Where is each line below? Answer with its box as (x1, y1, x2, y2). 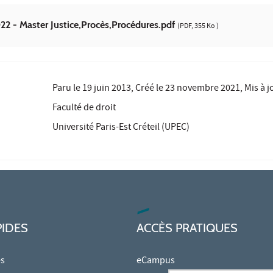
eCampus (136, 254, 175, 269)
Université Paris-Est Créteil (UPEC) (52, 121, 190, 136)
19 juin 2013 (82, 82, 132, 97)
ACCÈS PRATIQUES (136, 221, 238, 236)
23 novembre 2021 (165, 82, 241, 97)
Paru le (52, 82, 83, 97)
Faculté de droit (52, 101, 116, 116)
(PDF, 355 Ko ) (177, 21, 219, 33)
